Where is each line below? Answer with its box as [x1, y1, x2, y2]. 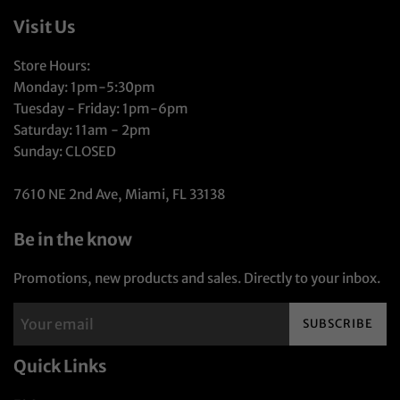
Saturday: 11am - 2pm [13, 121, 151, 139]
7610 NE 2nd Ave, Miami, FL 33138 [13, 186, 226, 204]
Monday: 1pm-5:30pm [13, 79, 155, 96]
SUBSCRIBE [303, 316, 373, 332]
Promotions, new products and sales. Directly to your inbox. [13, 270, 380, 287]
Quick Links [13, 355, 107, 378]
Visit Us [13, 16, 76, 38]
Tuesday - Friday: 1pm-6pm [13, 100, 188, 118]
